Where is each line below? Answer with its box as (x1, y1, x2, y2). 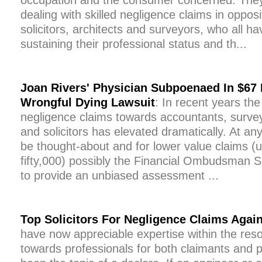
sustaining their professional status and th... (20, 37, 247, 50)
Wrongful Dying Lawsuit (20, 96, 155, 109)
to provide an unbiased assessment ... (20, 169, 219, 182)
